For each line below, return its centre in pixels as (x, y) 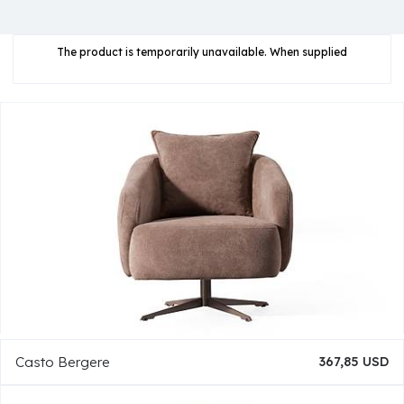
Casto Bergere (63, 362)
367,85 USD (354, 362)
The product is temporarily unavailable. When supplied (202, 52)
